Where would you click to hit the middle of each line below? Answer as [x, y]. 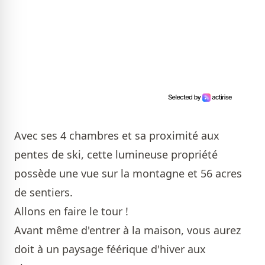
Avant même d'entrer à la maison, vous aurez [127, 230]
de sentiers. [45, 193]
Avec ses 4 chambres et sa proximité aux [117, 136]
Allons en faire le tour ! [71, 211]
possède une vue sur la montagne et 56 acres [128, 174]
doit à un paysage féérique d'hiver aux [110, 249]
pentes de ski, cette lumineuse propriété [116, 155]
